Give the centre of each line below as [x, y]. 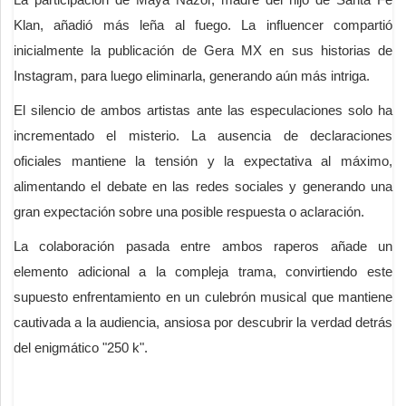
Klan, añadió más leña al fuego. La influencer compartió [203, 24]
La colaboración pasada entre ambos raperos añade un [203, 246]
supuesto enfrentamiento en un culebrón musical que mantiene [203, 296]
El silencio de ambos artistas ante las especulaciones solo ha [203, 110]
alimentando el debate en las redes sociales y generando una [203, 186]
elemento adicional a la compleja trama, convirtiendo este [203, 271]
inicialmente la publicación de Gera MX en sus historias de [203, 50]
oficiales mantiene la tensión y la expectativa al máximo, [203, 160]
